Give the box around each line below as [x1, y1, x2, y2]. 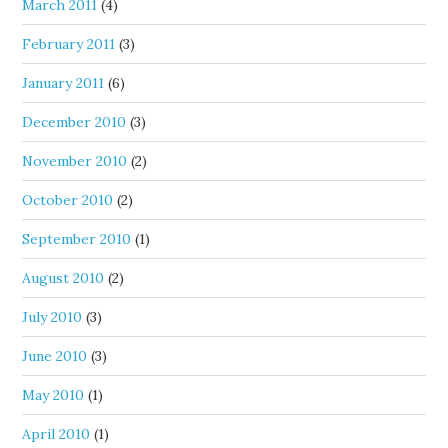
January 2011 [22, 74, 105, 93]
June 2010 [22, 347, 88, 366]
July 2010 [22, 308, 83, 327]
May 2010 [22, 386, 85, 405]
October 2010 [22, 191, 114, 210]
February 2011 [22, 35, 116, 54]
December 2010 [22, 113, 127, 132]
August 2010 [22, 269, 105, 288]
